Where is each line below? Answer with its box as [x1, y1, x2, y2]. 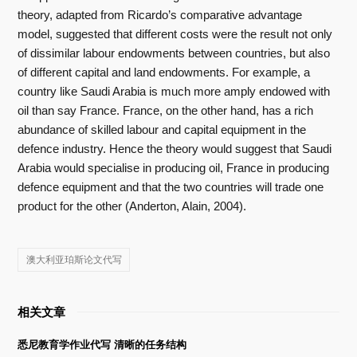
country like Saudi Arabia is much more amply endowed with [18, 84, 331, 98]
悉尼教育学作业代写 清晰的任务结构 [18, 339, 187, 351]
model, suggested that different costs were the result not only [18, 27, 333, 41]
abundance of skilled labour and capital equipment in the [18, 123, 307, 136]
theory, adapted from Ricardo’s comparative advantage [18, 8, 303, 22]
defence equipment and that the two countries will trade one [18, 180, 324, 194]
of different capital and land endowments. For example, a [18, 65, 311, 79]
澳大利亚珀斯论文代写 [25, 253, 122, 265]
